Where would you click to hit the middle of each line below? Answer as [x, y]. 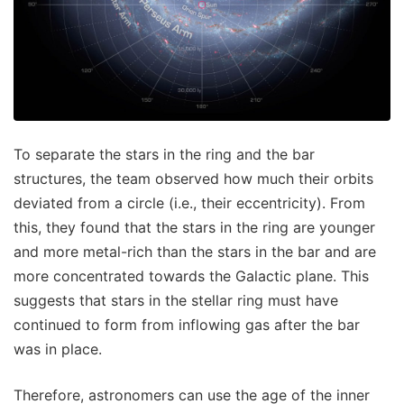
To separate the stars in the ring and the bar [164, 154]
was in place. [58, 349]
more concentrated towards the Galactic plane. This [191, 275]
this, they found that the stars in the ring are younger [194, 227]
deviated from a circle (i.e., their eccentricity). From [189, 202]
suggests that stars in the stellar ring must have [176, 300]
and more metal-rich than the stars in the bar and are [195, 251]
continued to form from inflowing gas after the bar [187, 324]
